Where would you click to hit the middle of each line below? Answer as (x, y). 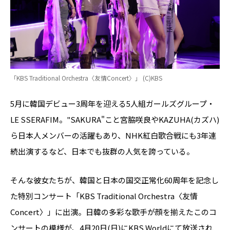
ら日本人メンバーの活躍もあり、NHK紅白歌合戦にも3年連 (113, 135)
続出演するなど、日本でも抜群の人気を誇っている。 (102, 151)
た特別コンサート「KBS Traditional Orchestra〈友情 (104, 196)
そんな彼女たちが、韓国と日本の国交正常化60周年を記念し (114, 180)
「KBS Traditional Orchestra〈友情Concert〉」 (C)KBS (86, 78)
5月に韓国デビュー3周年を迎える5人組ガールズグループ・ (112, 103)
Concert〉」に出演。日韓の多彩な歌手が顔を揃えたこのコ (113, 212)
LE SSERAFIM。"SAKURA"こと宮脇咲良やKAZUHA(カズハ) (115, 119)
